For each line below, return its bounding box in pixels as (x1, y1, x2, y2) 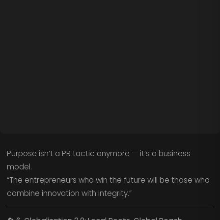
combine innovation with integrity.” (6, 188, 132, 199)
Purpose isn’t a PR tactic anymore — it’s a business (6, 148, 191, 159)
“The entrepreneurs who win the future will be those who (6, 175, 210, 186)
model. (6, 162, 32, 172)
